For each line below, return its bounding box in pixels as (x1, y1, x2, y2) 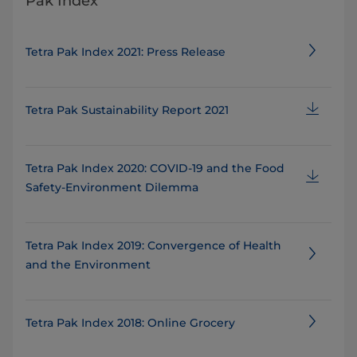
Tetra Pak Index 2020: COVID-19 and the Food (25, 161, 284, 175)
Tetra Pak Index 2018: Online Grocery (25, 316, 235, 330)
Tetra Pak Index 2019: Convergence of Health (25, 238, 281, 253)
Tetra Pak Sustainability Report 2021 (25, 103, 229, 117)
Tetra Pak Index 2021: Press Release (25, 45, 226, 59)
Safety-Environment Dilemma (25, 180, 198, 194)
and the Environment (25, 257, 151, 272)
